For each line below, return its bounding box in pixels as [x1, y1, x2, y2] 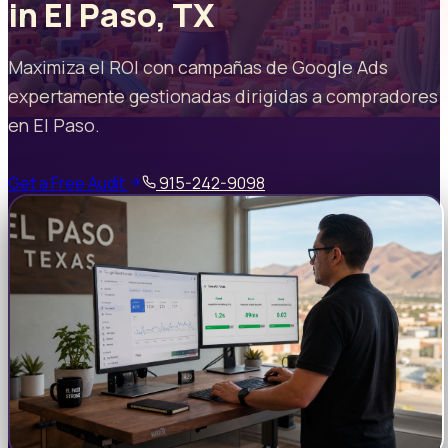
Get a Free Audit [8, 171, 128, 194]
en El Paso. [8, 112, 100, 137]
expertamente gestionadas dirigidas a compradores [8, 83, 438, 108]
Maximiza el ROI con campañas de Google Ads [8, 54, 388, 79]
